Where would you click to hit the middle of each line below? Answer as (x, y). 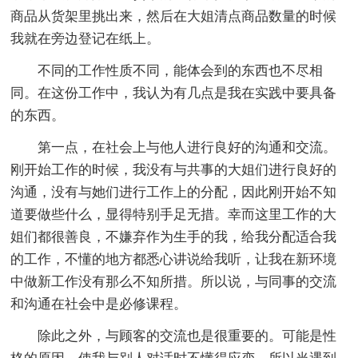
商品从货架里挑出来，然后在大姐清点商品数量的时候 (174, 16)
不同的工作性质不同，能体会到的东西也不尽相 (181, 70)
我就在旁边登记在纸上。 (86, 38)
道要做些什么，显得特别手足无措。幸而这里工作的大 (174, 214)
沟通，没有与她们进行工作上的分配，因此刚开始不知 (174, 192)
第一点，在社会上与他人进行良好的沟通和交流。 (187, 147)
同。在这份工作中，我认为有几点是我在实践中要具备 (174, 93)
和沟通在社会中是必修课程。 (99, 304)
